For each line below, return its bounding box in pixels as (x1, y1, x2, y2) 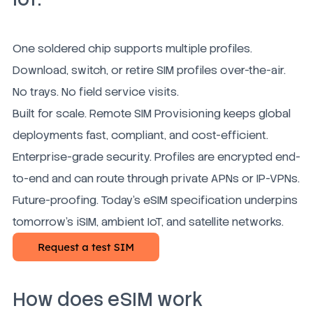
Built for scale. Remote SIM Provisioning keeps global (13, 105, 291, 121)
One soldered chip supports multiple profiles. (13, 41, 252, 56)
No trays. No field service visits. (13, 84, 179, 99)
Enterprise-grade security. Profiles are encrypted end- (13, 149, 300, 164)
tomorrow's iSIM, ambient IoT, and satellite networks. (13, 214, 284, 229)
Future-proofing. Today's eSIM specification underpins (13, 192, 298, 208)
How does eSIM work (13, 286, 203, 312)
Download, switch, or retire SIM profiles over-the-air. (13, 62, 286, 78)
